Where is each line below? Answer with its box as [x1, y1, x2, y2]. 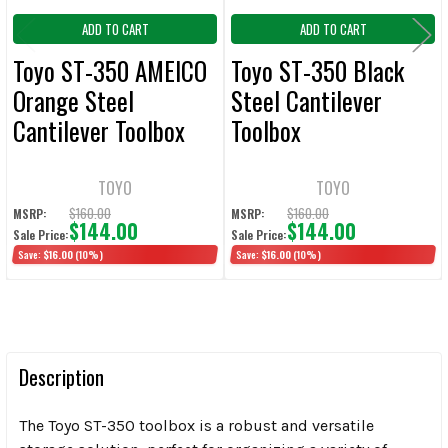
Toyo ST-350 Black [231, 51, 404, 89]
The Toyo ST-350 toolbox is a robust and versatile [19, 415, 374, 435]
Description [19, 361, 104, 392]
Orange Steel [13, 81, 134, 119]
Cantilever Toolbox [13, 111, 185, 149]
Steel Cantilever [231, 81, 382, 119]
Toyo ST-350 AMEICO [13, 51, 207, 89]
